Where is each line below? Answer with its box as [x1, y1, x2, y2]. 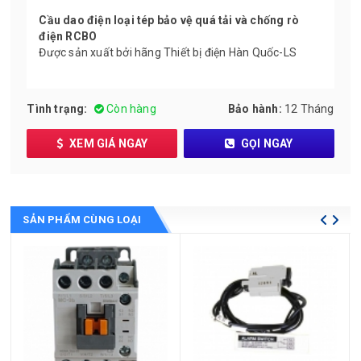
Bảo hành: [227, 102, 282, 115]
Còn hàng [104, 102, 156, 115]
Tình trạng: [27, 102, 88, 115]
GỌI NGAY [238, 136, 293, 150]
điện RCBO [39, 29, 98, 43]
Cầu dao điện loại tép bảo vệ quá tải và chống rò [39, 13, 300, 27]
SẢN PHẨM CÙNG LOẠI [23, 213, 142, 226]
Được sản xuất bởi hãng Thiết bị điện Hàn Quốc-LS [39, 45, 297, 59]
